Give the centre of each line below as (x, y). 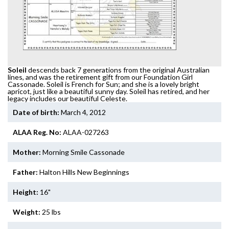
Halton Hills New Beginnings (84, 172)
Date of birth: (36, 112)
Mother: (27, 152)
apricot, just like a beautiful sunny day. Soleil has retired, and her (109, 91)
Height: (26, 192)
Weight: (27, 212)
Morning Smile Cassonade (83, 152)
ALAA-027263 (85, 132)
